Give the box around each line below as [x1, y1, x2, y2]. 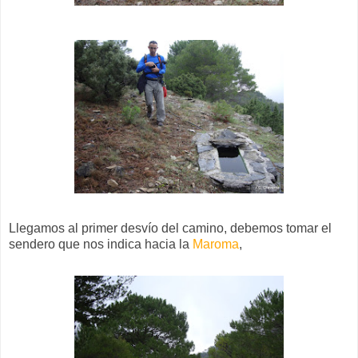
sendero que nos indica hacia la [9, 237, 189, 251]
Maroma [189, 237, 239, 251]
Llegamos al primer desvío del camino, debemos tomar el [9, 221, 332, 235]
